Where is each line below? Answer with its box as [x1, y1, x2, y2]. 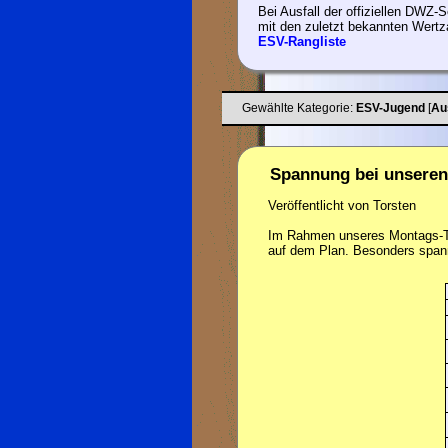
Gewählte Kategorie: [242, 100, 356, 115]
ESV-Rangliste [258, 34, 347, 50]
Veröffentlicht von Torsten [268, 197, 417, 213]
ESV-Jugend [356, 100, 425, 115]
